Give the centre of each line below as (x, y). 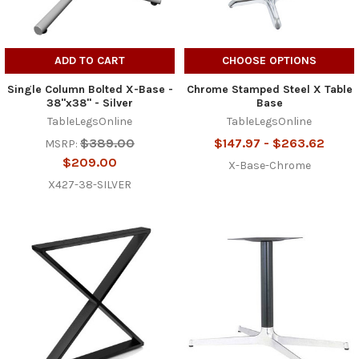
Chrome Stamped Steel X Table (269, 89)
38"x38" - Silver (90, 103)
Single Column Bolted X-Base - (90, 89)
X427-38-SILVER (90, 184)
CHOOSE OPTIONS (269, 60)
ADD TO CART (90, 60)
